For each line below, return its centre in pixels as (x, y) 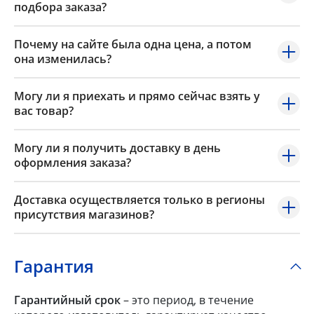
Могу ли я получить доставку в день (117, 148)
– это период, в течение (187, 300)
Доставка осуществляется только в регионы (139, 200)
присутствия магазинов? (84, 215)
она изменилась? (63, 59)
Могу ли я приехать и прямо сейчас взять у (137, 96)
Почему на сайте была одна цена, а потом (133, 45)
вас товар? (44, 111)
